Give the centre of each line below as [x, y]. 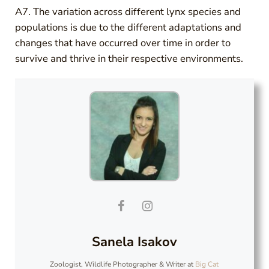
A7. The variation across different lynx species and [128, 11]
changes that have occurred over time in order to [122, 43]
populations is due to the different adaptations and [128, 27]
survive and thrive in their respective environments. [129, 58]
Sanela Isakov [134, 242]
